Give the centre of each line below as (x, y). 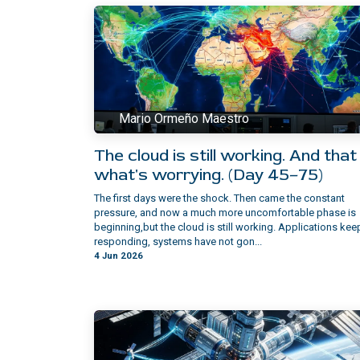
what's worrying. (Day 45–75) (209, 175)
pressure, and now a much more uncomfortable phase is (225, 213)
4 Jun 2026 (119, 256)
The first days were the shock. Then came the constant (219, 198)
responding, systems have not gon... (178, 242)
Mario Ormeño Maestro (184, 119)
